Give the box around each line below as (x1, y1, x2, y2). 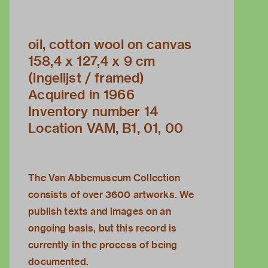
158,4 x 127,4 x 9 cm (28, 53, 156, 70)
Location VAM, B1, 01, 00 (28, 120, 183, 137)
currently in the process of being (28, 239, 178, 252)
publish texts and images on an (28, 205, 171, 218)
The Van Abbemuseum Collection (28, 172, 181, 185)
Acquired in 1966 (28, 86, 135, 103)
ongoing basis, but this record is (28, 222, 177, 235)
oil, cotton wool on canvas (28, 36, 192, 53)
